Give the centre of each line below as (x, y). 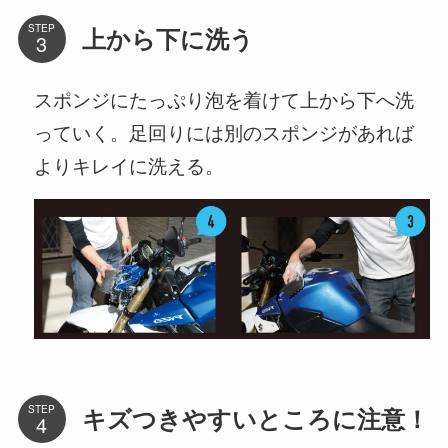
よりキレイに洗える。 (128, 164)
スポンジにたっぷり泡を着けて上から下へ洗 (223, 98)
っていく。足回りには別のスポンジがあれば (223, 131)
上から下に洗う (167, 38)
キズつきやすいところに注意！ (255, 419)
